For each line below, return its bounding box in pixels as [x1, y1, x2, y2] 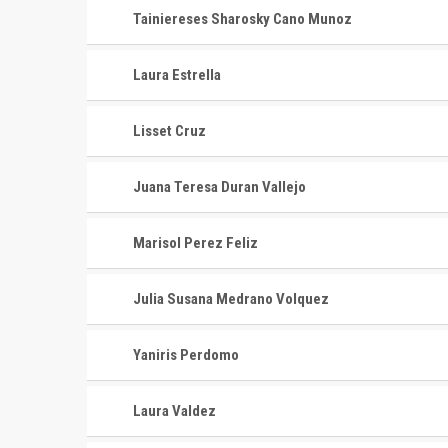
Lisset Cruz [133, 122, 206, 140]
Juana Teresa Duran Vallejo [133, 178, 306, 196]
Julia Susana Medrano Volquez [133, 290, 329, 308]
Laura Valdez [133, 402, 216, 420]
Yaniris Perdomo [133, 346, 239, 364]
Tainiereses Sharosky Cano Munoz [133, 10, 352, 28]
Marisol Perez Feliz [133, 234, 258, 252]
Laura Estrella [133, 66, 221, 84]
